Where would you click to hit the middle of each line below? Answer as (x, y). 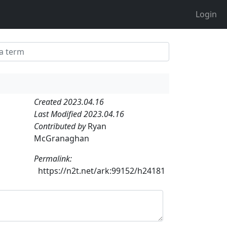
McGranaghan (62, 138)
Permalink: (53, 158)
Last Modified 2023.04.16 (79, 114)
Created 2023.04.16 (69, 102)
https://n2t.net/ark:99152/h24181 (102, 171)
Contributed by (61, 126)
